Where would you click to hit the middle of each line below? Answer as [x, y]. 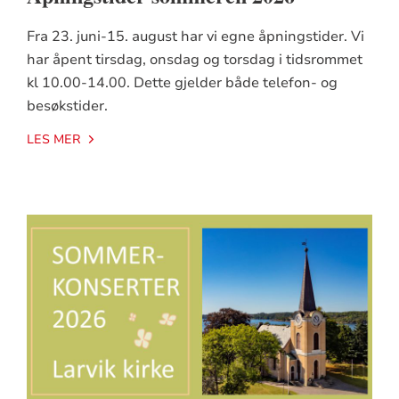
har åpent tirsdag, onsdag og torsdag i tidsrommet [194, 59]
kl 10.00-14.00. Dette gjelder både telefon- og [182, 82]
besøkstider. [67, 106]
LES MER [53, 139]
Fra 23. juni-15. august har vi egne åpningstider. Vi [195, 36]
